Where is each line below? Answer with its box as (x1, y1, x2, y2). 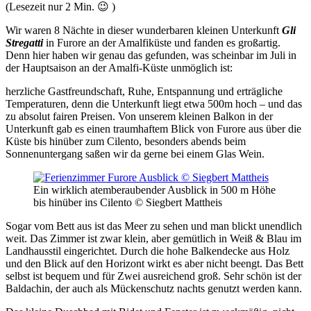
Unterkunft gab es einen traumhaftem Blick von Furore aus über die (6, 122, 301, 135)
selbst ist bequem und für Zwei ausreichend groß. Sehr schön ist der (6, 269, 301, 282)
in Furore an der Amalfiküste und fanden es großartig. (43, 36, 280, 49)
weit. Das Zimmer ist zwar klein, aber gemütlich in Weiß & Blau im (6, 232, 301, 244)
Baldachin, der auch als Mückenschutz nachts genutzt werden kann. (6, 282, 302, 294)
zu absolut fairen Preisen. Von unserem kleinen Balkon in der (6, 110, 273, 122)
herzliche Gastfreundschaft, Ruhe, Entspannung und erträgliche (6, 85, 283, 97)
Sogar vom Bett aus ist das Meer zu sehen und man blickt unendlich (6, 219, 302, 232)
